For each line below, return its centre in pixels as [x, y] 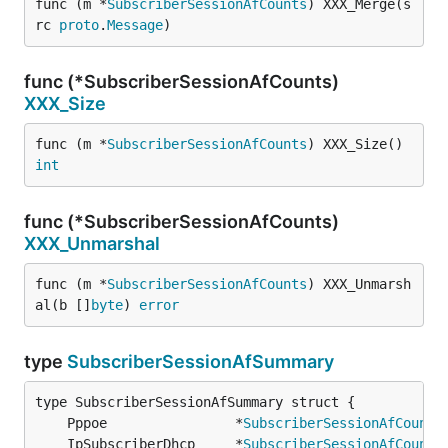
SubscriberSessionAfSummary [200, 361]
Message [135, 25]
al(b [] [63, 305]
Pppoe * [155, 423]
